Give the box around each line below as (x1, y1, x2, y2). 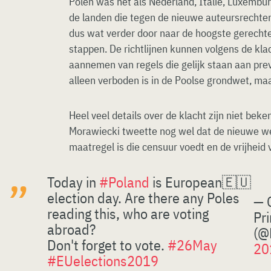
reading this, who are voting (47, 204, 209, 223)
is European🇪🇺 (149, 172, 251, 192)
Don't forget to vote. (47, 235, 168, 255)
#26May (168, 235, 217, 255)
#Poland (99, 172, 149, 192)
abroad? (47, 220, 96, 239)
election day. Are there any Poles (47, 188, 240, 207)
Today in (47, 172, 99, 192)
